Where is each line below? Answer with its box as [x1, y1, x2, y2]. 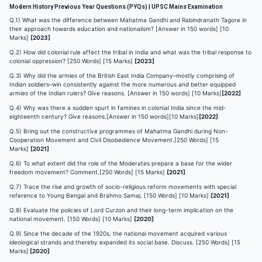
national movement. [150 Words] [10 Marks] [9, 215, 134, 222]
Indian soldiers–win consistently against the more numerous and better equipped [9, 81, 236, 88]
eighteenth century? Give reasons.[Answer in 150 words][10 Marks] [9, 113, 199, 120]
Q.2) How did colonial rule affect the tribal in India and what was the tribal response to [9, 49, 251, 56]
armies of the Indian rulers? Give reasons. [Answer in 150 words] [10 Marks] [9, 89, 222, 96]
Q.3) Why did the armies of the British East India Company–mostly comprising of [9, 72, 235, 79]
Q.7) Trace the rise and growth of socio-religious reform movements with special [9, 183, 236, 190]
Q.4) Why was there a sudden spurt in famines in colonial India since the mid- [9, 104, 226, 111]
